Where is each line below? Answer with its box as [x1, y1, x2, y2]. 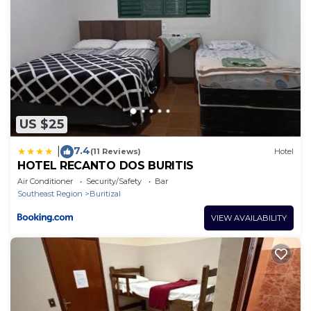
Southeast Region [17, 188, 83, 199]
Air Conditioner [17, 176, 73, 186]
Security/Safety [86, 176, 142, 186]
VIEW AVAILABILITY [211, 212, 287, 223]
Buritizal [90, 188, 121, 199]
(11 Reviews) [90, 146, 141, 157]
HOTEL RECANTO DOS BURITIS [17, 158, 194, 172]
